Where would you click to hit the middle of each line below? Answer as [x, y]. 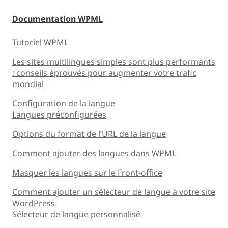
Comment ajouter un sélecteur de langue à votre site [114, 192]
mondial [28, 84]
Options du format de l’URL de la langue [89, 134]
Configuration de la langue [64, 103]
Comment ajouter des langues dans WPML [94, 153]
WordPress [34, 203]
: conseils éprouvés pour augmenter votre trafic [104, 73]
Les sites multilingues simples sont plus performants [114, 61]
